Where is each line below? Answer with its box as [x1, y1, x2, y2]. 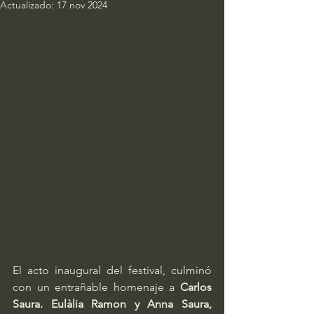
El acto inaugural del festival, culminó [13, 264, 212, 277]
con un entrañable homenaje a [13, 280, 180, 294]
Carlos [180, 280, 212, 294]
